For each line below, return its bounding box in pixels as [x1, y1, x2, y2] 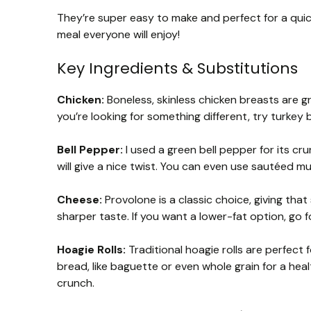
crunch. [57, 275, 94, 290]
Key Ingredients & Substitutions [57, 57, 298, 79]
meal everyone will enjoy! [57, 26, 180, 42]
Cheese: [57, 192, 102, 207]
